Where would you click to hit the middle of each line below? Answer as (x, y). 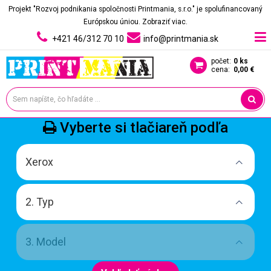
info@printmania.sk (181, 39)
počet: (221, 61)
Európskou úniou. (113, 22)
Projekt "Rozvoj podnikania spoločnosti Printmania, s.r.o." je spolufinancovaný (135, 9)
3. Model (46, 242)
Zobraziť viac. (165, 22)
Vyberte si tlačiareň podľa (142, 128)
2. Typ (40, 202)
